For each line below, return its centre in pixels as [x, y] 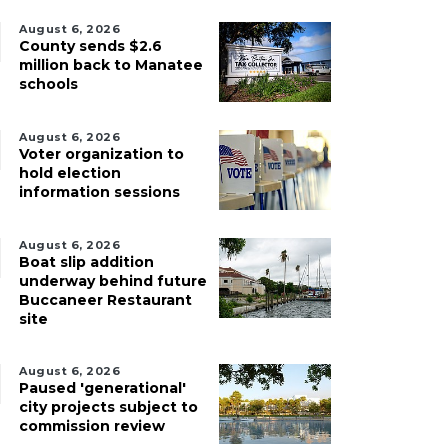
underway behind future [113, 281]
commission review [92, 426]
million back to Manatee [111, 65]
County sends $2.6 [90, 46]
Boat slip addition [86, 262]
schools [48, 84]
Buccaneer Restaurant [105, 300]
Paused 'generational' [102, 388]
